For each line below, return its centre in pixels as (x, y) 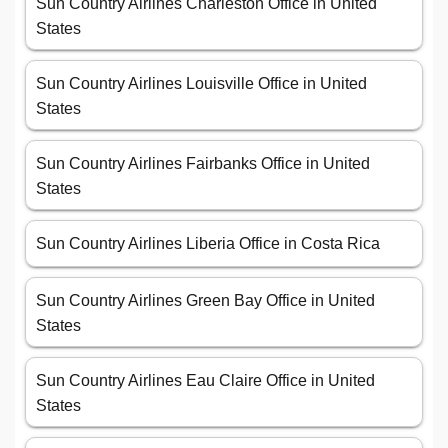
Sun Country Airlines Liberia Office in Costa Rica (208, 244)
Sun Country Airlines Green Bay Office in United (205, 301)
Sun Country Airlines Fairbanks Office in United (203, 164)
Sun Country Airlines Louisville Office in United (201, 84)
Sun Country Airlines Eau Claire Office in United (205, 381)
